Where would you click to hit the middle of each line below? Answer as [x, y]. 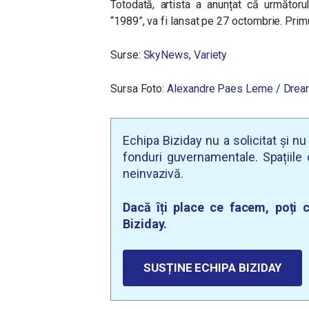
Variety [210, 55]
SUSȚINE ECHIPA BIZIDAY [213, 268]
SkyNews [166, 55]
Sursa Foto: [139, 89]
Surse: [127, 55]
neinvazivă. [153, 173]
